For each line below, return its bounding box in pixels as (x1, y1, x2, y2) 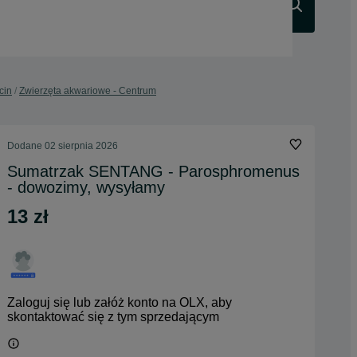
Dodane (7, 140, 45, 151)
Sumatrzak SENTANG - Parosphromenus (7, 163, 300, 180)
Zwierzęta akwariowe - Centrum (19, 85, 156, 96)
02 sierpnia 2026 (45, 140, 118, 151)
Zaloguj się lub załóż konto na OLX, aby (7, 296, 232, 309)
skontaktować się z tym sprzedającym (7, 310, 219, 324)
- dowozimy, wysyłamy (7, 178, 165, 196)
